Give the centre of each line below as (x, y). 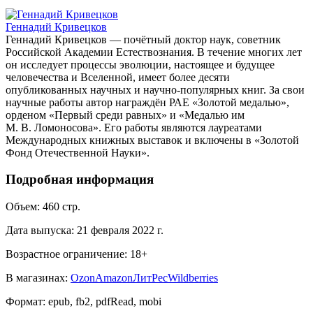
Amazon (114, 278)
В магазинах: (37, 278)
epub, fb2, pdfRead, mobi (105, 302)
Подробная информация (80, 180)
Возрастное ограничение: (66, 254)
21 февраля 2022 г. (120, 231)
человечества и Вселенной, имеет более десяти (118, 77)
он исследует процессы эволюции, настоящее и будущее (140, 64)
